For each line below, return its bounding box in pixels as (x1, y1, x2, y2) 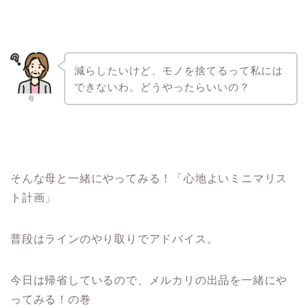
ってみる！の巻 (10, 294, 91, 306)
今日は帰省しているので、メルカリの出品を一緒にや (10, 274, 288, 287)
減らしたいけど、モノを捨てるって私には (74, 64, 283, 76)
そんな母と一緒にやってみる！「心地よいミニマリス (10, 173, 288, 185)
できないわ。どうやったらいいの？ (74, 80, 250, 93)
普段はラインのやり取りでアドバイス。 (10, 233, 219, 245)
